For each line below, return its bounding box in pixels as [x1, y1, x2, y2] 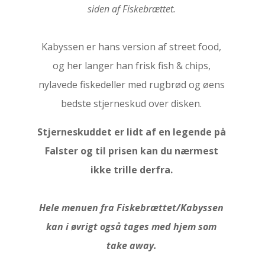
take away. [106, 239, 157, 252]
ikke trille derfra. [90, 163, 173, 176]
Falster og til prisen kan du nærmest [44, 144, 218, 157]
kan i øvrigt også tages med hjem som [46, 220, 217, 233]
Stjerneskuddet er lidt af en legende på [37, 125, 226, 138]
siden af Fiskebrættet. [87, 2, 176, 15]
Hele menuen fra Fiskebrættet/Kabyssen [39, 201, 224, 214]
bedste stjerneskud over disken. [61, 97, 202, 110]
